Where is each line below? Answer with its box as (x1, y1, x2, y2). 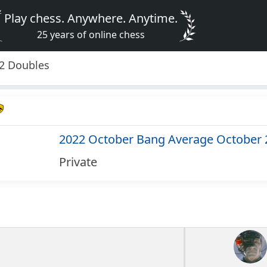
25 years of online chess (37, 28, 145, 41)
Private (58, 154, 97, 170)
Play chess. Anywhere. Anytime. (4, 10, 178, 26)
